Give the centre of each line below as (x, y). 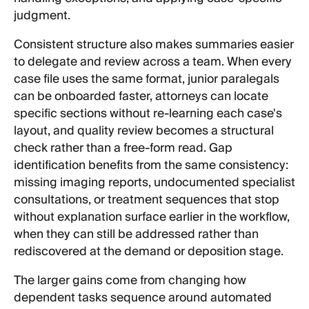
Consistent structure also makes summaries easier (154, 45)
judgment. (42, 16)
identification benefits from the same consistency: (151, 166)
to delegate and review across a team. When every (153, 62)
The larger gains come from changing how (130, 281)
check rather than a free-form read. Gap (123, 149)
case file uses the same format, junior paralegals (147, 80)
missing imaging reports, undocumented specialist (154, 183)
